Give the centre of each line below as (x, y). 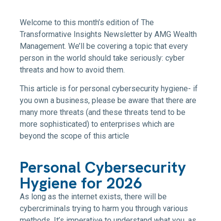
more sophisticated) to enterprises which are (97, 124)
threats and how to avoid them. (72, 70)
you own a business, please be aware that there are (108, 101)
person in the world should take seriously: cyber (102, 58)
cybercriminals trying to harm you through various (104, 208)
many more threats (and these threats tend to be (103, 112)
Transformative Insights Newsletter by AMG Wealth (108, 34)
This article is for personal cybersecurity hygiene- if (109, 89)
